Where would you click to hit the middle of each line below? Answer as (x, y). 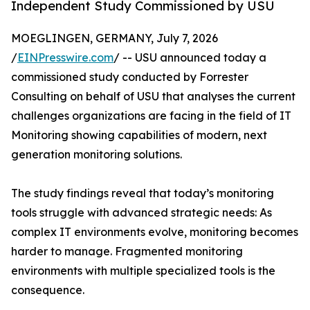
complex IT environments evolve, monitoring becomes (155, 232)
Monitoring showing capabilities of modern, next (139, 135)
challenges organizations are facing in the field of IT (151, 116)
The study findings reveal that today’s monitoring (143, 193)
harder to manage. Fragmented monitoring (127, 252)
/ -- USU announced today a (190, 58)
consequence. (48, 290)
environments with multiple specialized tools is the (143, 271)
